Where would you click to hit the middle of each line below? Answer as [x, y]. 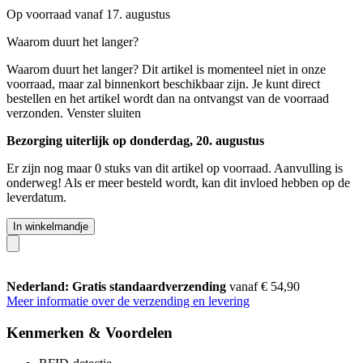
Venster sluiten [104, 113]
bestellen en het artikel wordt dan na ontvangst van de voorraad [168, 98]
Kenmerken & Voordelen [90, 332]
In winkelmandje [51, 226]
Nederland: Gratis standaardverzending [118, 286]
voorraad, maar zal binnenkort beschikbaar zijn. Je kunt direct [163, 83]
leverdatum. [36, 197]
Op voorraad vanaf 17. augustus [88, 14]
